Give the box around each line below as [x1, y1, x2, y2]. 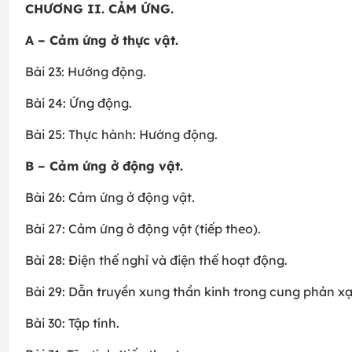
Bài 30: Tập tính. [25, 315, 119, 332]
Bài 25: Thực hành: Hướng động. [25, 126, 218, 143]
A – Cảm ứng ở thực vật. [25, 32, 178, 49]
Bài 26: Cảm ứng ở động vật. [25, 189, 195, 206]
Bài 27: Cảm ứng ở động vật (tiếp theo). [25, 221, 261, 237]
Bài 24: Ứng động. [25, 95, 132, 112]
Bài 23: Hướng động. [25, 64, 146, 80]
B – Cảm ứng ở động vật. [25, 158, 183, 174]
